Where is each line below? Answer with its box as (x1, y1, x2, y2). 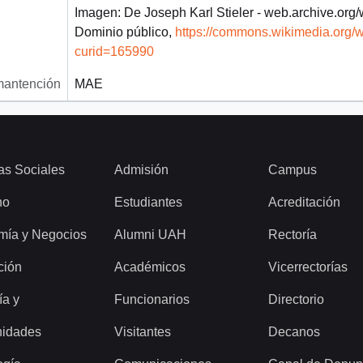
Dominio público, (74, 24, 175, 39)
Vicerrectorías (268, 259, 348, 274)
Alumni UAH (114, 227, 186, 241)
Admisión (114, 162, 169, 177)
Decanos (268, 324, 320, 339)
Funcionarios (114, 292, 190, 306)
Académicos (114, 259, 186, 274)
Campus (268, 162, 317, 177)
